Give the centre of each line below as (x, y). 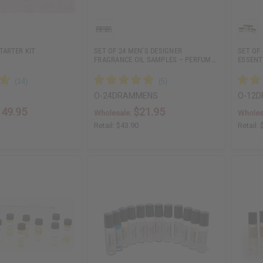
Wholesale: (114, 113)
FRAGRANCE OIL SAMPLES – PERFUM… (155, 60)
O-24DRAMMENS (126, 96)
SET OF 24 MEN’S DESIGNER (138, 51)
